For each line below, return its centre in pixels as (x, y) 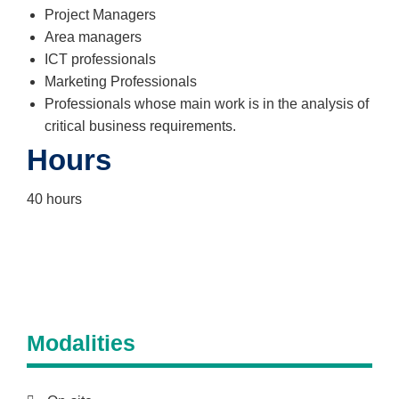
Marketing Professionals (122, 81)
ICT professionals (104, 59)
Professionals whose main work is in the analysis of (207, 103)
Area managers (95, 37)
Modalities (81, 342)
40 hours (54, 199)
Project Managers (104, 14)
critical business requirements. (140, 126)
